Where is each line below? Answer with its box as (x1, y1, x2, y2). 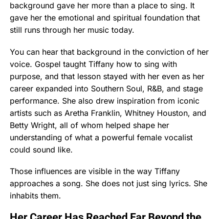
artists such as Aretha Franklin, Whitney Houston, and (10, 108, 206, 118)
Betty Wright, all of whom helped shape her (10, 120, 169, 130)
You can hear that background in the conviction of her (10, 46, 209, 57)
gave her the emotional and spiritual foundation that (10, 13, 200, 23)
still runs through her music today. (10, 25, 134, 35)
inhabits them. (10, 190, 61, 200)
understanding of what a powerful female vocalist (10, 132, 193, 142)
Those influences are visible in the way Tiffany (10, 166, 180, 176)
